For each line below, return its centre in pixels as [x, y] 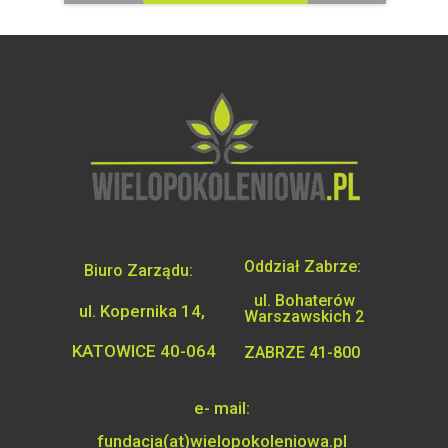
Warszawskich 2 [304, 316]
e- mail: [224, 408]
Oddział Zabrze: [304, 266]
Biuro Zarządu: [144, 270]
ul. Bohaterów [304, 300]
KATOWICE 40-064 [144, 351]
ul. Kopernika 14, [144, 311]
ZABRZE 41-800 [304, 352]
